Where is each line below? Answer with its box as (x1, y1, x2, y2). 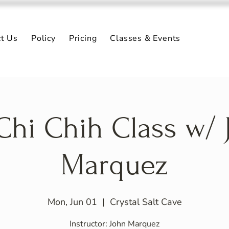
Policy (31, 33, 56, 44)
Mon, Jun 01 (47, 196, 97, 208)
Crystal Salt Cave (109, 196, 182, 208)
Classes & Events (110, 33, 181, 44)
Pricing (68, 33, 97, 44)
